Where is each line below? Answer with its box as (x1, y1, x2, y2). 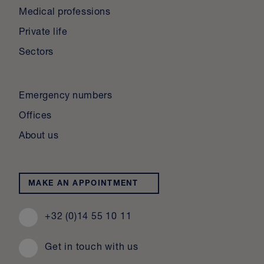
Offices (19, 111, 52, 121)
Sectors (19, 48, 54, 58)
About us (19, 131, 59, 141)
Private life (19, 28, 68, 38)
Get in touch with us (45, 243, 138, 253)
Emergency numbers (19, 91, 113, 101)
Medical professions (19, 8, 111, 18)
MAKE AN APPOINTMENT (28, 180, 138, 189)
